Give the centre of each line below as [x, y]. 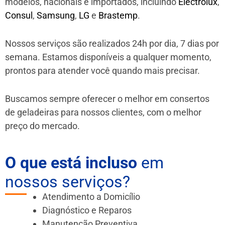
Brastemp [118, 16]
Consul [19, 16]
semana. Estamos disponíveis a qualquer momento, [108, 57]
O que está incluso [71, 162]
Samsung [56, 16]
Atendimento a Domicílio [91, 196]
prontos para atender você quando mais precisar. [102, 71]
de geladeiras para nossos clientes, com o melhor [103, 112]
